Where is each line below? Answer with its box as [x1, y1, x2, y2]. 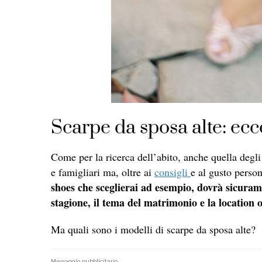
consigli [154, 164, 191, 179]
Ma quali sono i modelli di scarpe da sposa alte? [51, 222, 256, 236]
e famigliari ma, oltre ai [51, 164, 154, 179]
